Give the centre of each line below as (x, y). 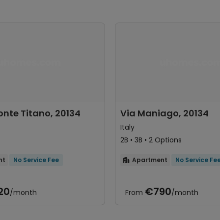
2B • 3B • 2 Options (163, 140)
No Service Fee (36, 160)
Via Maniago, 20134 (165, 113)
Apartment (150, 160)
